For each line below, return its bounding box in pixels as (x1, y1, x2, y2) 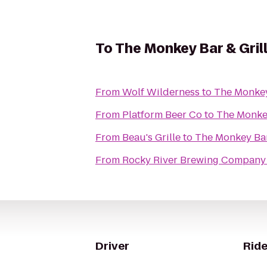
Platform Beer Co (122, 108, 202, 122)
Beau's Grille (122, 131, 181, 144)
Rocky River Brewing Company (122, 153, 266, 167)
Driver (95, 238, 129, 253)
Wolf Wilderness (122, 85, 200, 99)
